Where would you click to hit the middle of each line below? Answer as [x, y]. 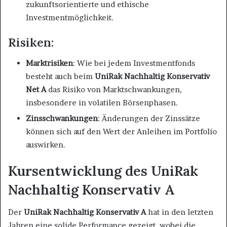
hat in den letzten [180, 212]
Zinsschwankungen [62, 118]
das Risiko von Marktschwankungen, [114, 89]
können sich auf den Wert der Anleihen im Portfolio [121, 131]
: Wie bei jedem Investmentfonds [134, 63]
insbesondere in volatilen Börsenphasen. [102, 102]
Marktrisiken [49, 63]
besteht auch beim [60, 76]
